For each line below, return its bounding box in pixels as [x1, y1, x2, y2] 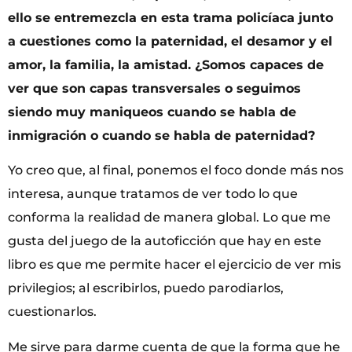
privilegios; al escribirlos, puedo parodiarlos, [8, 280, 284, 296]
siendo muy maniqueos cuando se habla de [8, 104, 296, 119]
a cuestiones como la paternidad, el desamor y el [8, 33, 332, 49]
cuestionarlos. [8, 304, 97, 320]
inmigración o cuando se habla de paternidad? [8, 127, 315, 143]
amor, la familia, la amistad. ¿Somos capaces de [8, 57, 324, 72]
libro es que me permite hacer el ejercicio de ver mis [8, 257, 341, 273]
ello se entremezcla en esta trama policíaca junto [8, 9, 333, 25]
